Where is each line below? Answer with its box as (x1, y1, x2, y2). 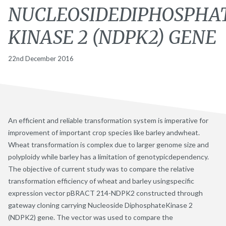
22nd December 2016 (8, 54, 74, 63)
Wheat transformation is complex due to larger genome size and (8, 140, 209, 149)
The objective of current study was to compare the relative (8, 164, 194, 173)
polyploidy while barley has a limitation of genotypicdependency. (8, 152, 209, 161)
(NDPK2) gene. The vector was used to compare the (8, 212, 173, 221)
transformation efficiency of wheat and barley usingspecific (8, 176, 194, 185)
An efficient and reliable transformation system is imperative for (8, 116, 208, 125)
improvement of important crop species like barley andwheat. (8, 128, 200, 137)
